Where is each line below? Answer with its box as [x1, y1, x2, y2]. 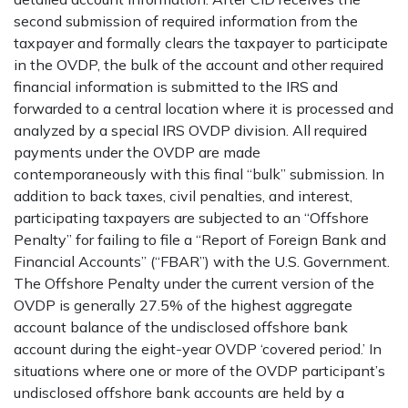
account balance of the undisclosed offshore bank [14, 318, 348, 336]
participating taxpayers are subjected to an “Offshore [14, 209, 369, 227]
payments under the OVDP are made [14, 143, 260, 161]
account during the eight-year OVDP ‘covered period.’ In [14, 340, 382, 358]
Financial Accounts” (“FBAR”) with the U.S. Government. [14, 252, 390, 270]
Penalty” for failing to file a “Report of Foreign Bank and [14, 230, 386, 249]
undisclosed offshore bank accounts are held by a [14, 383, 344, 402]
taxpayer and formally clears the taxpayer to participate [14, 34, 388, 52]
